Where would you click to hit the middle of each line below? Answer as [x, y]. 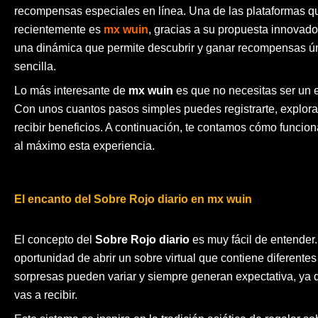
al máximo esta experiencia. [84, 146]
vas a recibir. [46, 295]
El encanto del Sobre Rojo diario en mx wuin [133, 199]
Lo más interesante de [71, 90]
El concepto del [55, 240]
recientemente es [59, 29]
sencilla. [35, 66]
